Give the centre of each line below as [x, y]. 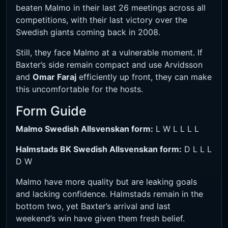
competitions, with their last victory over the [102, 20]
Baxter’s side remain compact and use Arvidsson [109, 65]
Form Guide [51, 111]
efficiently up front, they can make [144, 77]
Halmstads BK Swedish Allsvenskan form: [99, 149]
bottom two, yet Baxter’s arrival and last [93, 206]
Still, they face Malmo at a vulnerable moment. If [109, 53]
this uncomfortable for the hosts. [79, 89]
